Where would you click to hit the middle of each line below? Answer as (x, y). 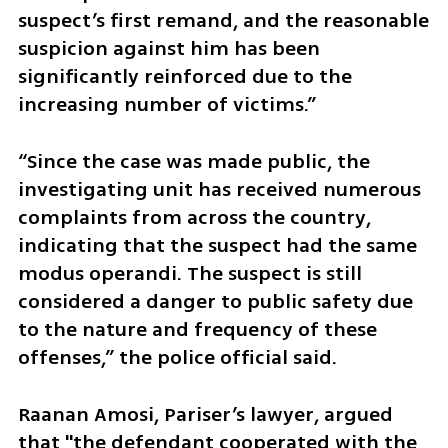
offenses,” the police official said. (177, 357)
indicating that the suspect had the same (217, 245)
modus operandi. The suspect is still (189, 273)
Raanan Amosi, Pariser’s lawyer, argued (205, 414)
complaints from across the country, (194, 217)
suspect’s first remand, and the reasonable (223, 21)
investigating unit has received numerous (219, 189)
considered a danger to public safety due (215, 301)
